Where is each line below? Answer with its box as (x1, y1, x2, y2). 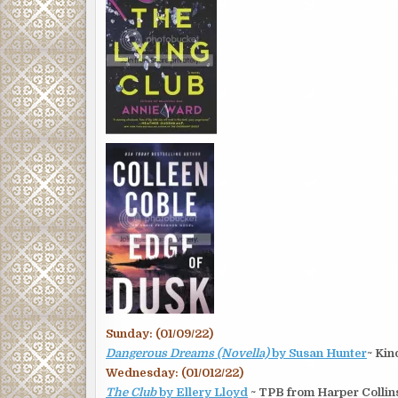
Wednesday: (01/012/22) (106, 366, 243, 379)
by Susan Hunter (269, 346, 367, 360)
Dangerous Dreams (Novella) (106, 346, 269, 360)
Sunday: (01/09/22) (106, 327, 213, 340)
